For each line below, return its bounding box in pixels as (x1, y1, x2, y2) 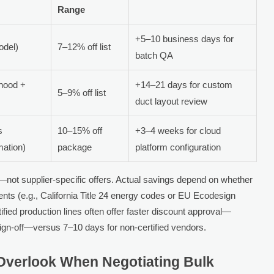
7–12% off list (57, 41, 111, 52)
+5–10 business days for (135, 33, 234, 44)
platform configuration (135, 141, 221, 152)
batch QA (135, 50, 174, 61)
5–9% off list (57, 87, 106, 98)
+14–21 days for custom (135, 79, 233, 90)
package (57, 141, 92, 152)
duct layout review (135, 95, 208, 106)
